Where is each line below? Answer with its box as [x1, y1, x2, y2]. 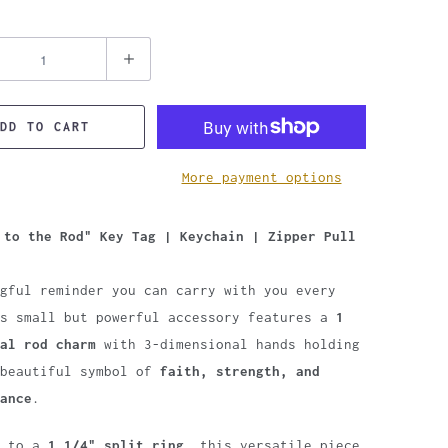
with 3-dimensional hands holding [96, 336, 360, 352]
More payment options [181, 169, 342, 185]
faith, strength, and [160, 363, 320, 379]
